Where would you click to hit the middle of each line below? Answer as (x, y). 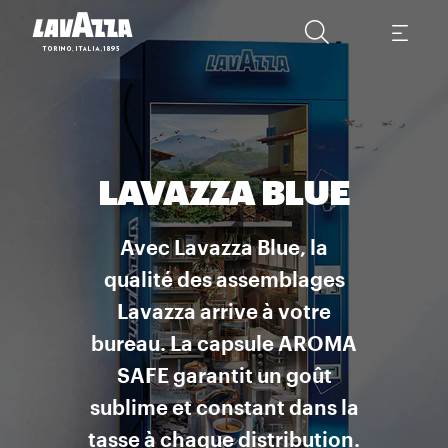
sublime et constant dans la (224, 409)
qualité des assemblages (224, 281)
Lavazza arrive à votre (224, 313)
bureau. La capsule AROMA (224, 345)
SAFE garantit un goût (224, 377)
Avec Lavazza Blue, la (224, 249)
